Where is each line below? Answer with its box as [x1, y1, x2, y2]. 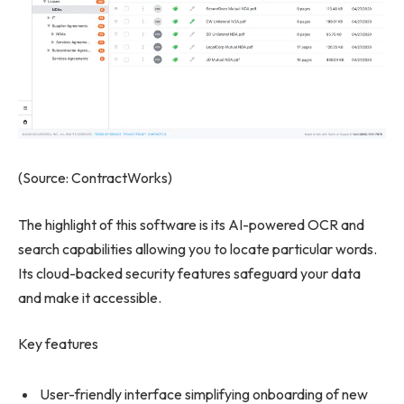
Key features [18, 335, 98, 353]
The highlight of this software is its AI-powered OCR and [18, 215, 364, 234]
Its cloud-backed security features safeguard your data [18, 263, 361, 282]
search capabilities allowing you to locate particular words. [18, 239, 377, 258]
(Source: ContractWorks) [18, 169, 172, 188]
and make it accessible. [18, 288, 161, 307]
